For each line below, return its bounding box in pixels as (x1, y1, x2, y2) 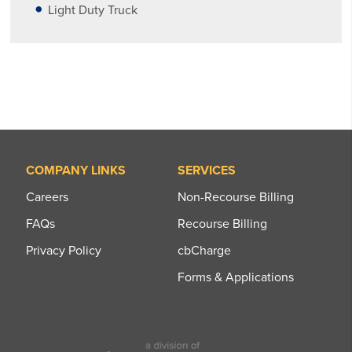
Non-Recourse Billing (178, 189, 294, 205)
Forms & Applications (178, 269, 294, 285)
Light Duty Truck (48, 2, 138, 18)
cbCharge (178, 242, 231, 258)
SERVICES (178, 162, 236, 178)
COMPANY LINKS (25, 162, 126, 178)
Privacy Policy (25, 242, 101, 258)
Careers (25, 189, 68, 205)
